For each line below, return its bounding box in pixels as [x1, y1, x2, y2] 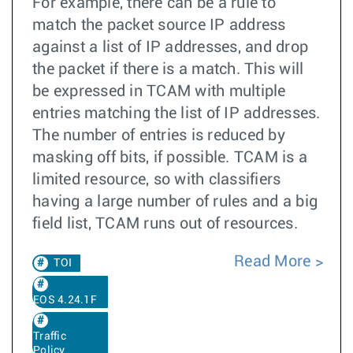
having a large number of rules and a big [32, 194, 318, 210]
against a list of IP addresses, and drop [32, 39, 308, 55]
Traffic [33, 331, 66, 342]
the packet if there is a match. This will [32, 61, 304, 77]
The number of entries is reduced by [32, 128, 285, 143]
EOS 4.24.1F [33, 295, 97, 306]
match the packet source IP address [32, 17, 286, 33]
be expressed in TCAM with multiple [32, 84, 286, 99]
